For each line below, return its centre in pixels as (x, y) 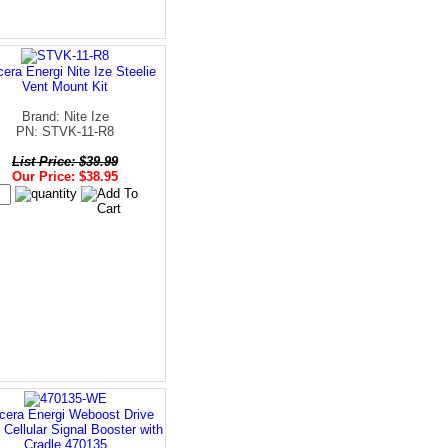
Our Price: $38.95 (65, 176)
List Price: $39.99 (65, 161)
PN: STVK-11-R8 (65, 131)
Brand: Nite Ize (65, 116)
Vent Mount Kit (65, 86)
